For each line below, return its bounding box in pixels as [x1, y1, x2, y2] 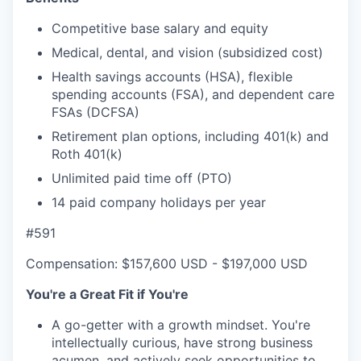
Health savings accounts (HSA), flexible [52, 68, 293, 85]
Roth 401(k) [52, 146, 122, 163]
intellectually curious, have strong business [52, 334, 313, 351]
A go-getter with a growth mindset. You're [52, 317, 310, 334]
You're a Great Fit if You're [26, 286, 189, 303]
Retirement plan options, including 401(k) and [52, 128, 329, 145]
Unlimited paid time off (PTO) [52, 170, 232, 187]
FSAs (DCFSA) [52, 104, 139, 121]
